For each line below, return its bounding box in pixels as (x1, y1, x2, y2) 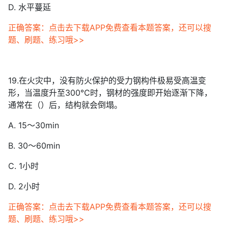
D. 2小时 (8, 181, 40, 191)
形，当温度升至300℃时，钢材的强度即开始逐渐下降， (8, 88, 212, 98)
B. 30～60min (8, 140, 60, 151)
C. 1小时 (8, 161, 39, 171)
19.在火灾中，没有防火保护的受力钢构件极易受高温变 (8, 75, 206, 85)
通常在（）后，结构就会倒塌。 (8, 100, 122, 110)
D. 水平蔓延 (8, 2, 51, 12)
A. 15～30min (8, 120, 59, 130)
